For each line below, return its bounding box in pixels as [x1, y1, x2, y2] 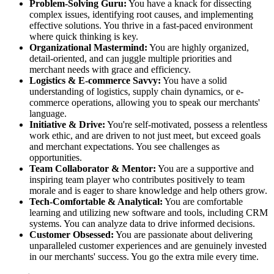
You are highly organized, [147, 42, 249, 53]
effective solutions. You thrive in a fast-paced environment [29, 20, 253, 31]
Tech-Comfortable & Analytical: [29, 196, 163, 207]
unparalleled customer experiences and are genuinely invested [29, 240, 267, 251]
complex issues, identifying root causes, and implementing [29, 9, 253, 20]
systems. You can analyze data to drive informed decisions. [29, 218, 255, 229]
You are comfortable [163, 196, 243, 207]
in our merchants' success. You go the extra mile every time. [29, 251, 259, 262]
